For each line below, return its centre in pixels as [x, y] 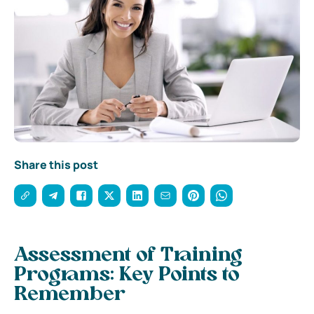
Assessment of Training [128, 255]
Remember [70, 295]
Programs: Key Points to [127, 275]
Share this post [56, 164]
